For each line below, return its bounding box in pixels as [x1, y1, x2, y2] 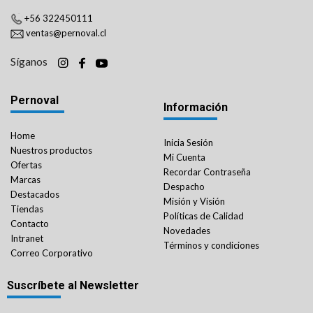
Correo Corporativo [10, 247, 93, 259]
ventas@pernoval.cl [26, 27, 106, 39]
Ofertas [10, 159, 42, 171]
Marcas [10, 174, 41, 186]
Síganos [10, 54, 48, 68]
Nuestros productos [10, 145, 92, 156]
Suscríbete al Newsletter [7, 279, 139, 293]
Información [163, 101, 228, 115]
